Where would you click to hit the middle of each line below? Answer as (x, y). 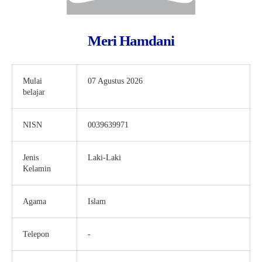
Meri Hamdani (131, 41)
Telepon (36, 235)
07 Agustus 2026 (115, 81)
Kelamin (37, 169)
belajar (34, 92)
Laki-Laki (104, 158)
